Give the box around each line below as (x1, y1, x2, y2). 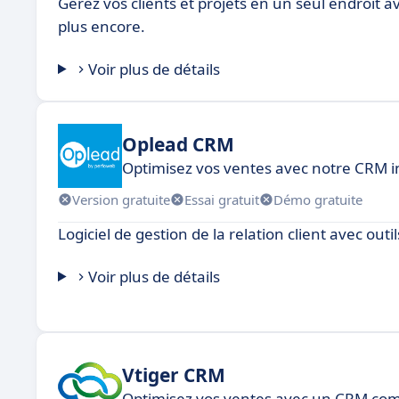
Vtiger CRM (122, 362, 225, 387)
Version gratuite (72, 190, 170, 208)
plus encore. (58, 16, 145, 37)
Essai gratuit (184, 190, 259, 208)
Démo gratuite (273, 190, 362, 208)
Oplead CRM (122, 131, 234, 157)
